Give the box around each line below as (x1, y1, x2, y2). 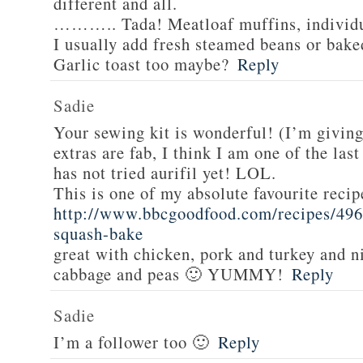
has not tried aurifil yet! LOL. (53, 161, 276, 184)
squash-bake (53, 222, 143, 245)
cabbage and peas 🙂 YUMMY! (53, 263, 284, 285)
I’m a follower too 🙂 (53, 331, 210, 353)
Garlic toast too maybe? (53, 53, 229, 75)
